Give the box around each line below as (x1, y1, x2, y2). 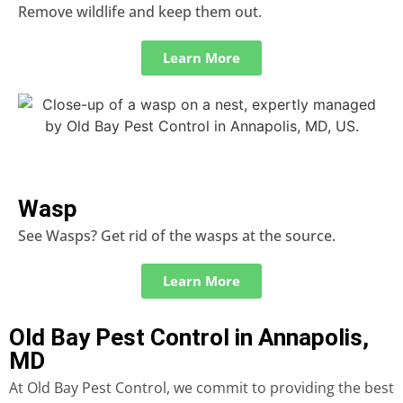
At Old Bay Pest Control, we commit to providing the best (9, 378, 394, 399)
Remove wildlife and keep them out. (18, 2, 262, 22)
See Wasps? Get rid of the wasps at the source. (18, 225, 336, 246)
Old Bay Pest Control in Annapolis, (9, 324, 369, 352)
